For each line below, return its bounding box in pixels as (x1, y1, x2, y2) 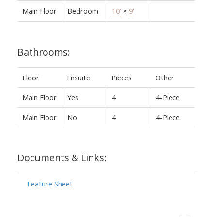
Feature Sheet (27, 178, 73, 188)
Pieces (111, 72, 132, 82)
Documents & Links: (17, 151, 107, 164)
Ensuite (66, 72, 90, 82)
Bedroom (67, 5, 98, 15)
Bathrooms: (17, 45, 70, 59)
